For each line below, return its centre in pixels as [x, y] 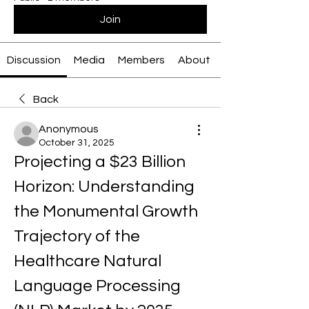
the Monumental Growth [106, 211]
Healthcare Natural [88, 261]
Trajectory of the [77, 236]
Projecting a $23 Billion [100, 162]
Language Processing [97, 286]
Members [141, 60]
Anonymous [69, 129]
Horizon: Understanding [104, 187]
